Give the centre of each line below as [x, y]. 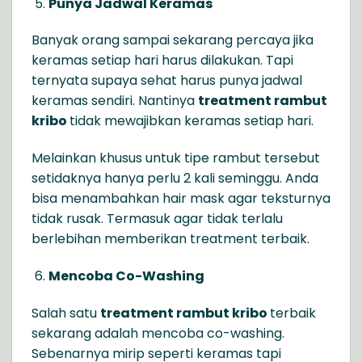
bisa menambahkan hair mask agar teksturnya [181, 199]
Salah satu [66, 313]
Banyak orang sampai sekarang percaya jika [173, 40]
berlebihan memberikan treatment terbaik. [170, 239]
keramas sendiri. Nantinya [115, 101]
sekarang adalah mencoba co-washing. [158, 333]
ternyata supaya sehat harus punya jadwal [167, 81]
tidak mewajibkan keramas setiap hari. [192, 121]
